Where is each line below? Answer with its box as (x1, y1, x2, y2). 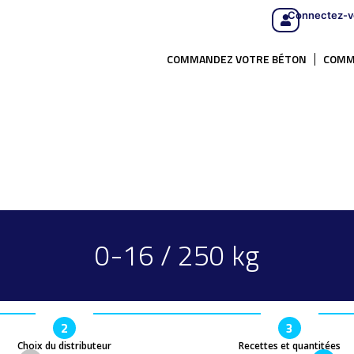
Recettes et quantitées (239, 339, 341, 352)
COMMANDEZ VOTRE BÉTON (167, 51, 307, 67)
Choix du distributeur (17, 339, 111, 352)
